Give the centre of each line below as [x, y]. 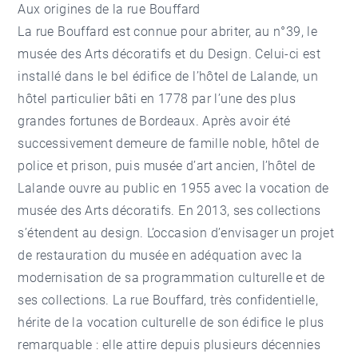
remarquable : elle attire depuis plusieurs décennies [169, 344]
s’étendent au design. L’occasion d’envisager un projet [176, 233]
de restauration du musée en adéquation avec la [160, 255]
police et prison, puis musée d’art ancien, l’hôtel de [167, 165]
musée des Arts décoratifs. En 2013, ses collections [169, 210]
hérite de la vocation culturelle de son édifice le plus [171, 322]
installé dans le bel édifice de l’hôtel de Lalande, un [168, 76]
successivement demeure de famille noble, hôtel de [169, 143]
